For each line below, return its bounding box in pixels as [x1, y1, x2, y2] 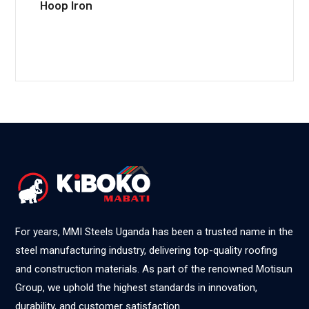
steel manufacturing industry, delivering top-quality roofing [15, 244, 278, 257]
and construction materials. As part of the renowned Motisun [15, 263, 293, 276]
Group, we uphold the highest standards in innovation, [15, 281, 258, 295]
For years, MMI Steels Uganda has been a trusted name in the [15, 226, 294, 239]
